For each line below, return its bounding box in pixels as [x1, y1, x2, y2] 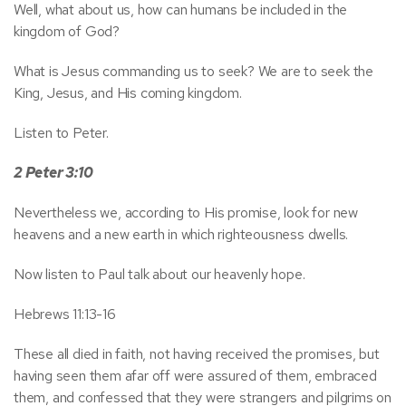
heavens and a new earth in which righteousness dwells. [14, 225, 349, 244]
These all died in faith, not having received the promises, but [14, 344, 380, 363]
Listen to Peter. [14, 123, 109, 142]
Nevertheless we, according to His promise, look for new [14, 203, 358, 222]
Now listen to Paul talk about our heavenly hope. [14, 265, 305, 284]
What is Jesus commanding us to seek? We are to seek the [14, 62, 373, 81]
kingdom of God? [14, 22, 121, 41]
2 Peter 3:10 [14, 163, 93, 182]
